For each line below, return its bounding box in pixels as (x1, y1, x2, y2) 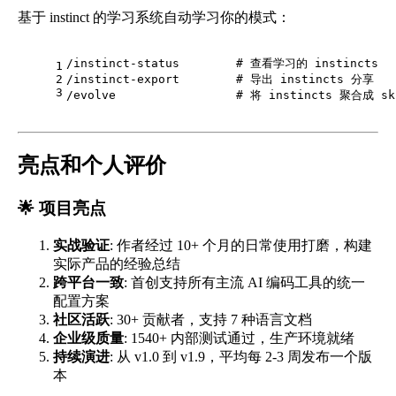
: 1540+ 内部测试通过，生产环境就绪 (124, 330, 354, 346)
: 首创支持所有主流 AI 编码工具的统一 (124, 274, 365, 290)
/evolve (66, 88, 236, 103)
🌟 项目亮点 (18, 199, 106, 217)
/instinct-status (66, 57, 236, 71)
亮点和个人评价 (18, 154, 166, 178)
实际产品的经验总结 (53, 255, 180, 271)
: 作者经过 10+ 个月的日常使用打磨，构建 (110, 237, 372, 253)
